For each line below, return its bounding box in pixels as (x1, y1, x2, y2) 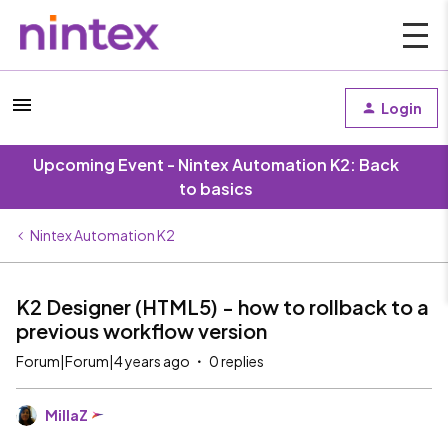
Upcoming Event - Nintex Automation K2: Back (33, 154, 399, 175)
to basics (179, 178, 253, 199)
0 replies (209, 352, 264, 370)
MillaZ (45, 406, 88, 424)
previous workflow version (16, 318, 267, 343)
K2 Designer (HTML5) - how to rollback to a (16, 294, 429, 319)
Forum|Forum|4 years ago (16, 352, 190, 370)
